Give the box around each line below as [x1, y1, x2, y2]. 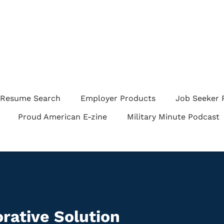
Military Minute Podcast [127, 112, 219, 121]
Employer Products [80, 93, 155, 103]
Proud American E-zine [18, 112, 107, 121]
